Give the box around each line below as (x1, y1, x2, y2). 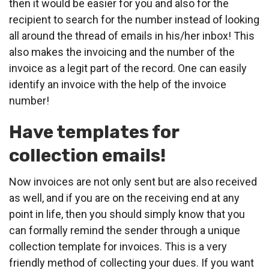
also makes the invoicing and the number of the (9, 46, 235, 59)
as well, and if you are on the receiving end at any (9, 192, 240, 205)
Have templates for (9, 121, 179, 144)
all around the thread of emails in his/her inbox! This (9, 29, 255, 43)
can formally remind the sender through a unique (9, 224, 240, 237)
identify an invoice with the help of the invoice (9, 78, 226, 91)
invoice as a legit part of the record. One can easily (9, 62, 247, 75)
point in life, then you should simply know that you (9, 208, 245, 221)
